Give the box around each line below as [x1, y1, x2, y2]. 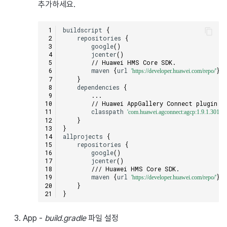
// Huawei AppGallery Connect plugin [91, 99, 217, 107]
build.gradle [44, 213, 86, 223]
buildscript [62, 26, 102, 34]
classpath [91, 107, 124, 116]
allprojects [62, 132, 103, 140]
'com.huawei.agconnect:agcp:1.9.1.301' [127, 108, 220, 116]
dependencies [77, 83, 120, 91]
